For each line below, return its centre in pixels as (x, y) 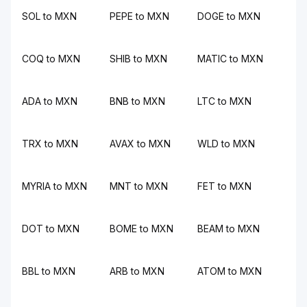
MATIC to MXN (230, 59)
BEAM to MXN (229, 229)
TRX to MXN (50, 144)
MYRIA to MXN (54, 186)
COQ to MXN (51, 59)
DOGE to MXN (229, 16)
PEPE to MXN (139, 16)
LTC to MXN (224, 101)
